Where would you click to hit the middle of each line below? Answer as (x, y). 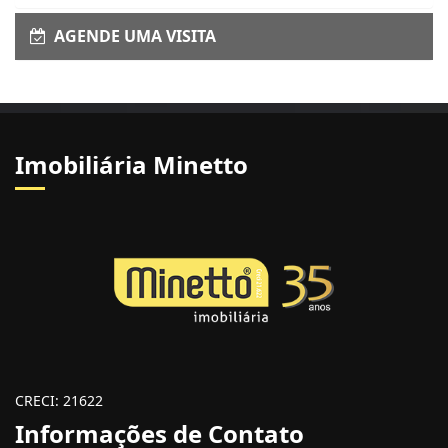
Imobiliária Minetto (131, 164)
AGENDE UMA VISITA (131, 35)
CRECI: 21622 (59, 400)
